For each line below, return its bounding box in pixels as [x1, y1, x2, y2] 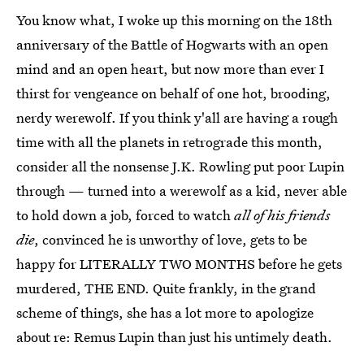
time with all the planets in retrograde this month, [16, 132, 323, 151]
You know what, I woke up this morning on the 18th [16, 10, 332, 29]
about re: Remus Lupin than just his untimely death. [16, 327, 332, 346]
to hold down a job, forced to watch [16, 205, 234, 224]
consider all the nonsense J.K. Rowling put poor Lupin [16, 156, 344, 175]
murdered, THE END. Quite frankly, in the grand [16, 278, 316, 297]
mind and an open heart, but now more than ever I [16, 58, 324, 78]
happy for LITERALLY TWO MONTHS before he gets [16, 253, 342, 273]
